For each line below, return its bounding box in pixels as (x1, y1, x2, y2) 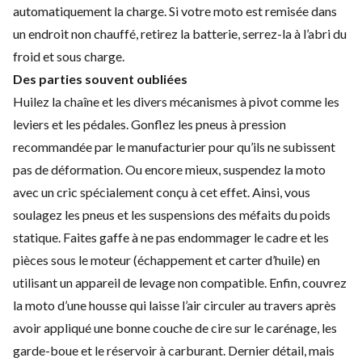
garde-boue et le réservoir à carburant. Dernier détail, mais (13, 342, 335, 358)
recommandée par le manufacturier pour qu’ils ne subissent (13, 138, 335, 154)
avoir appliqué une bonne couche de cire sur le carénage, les (13, 319, 337, 335)
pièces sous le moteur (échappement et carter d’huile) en (13, 251, 320, 267)
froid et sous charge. (13, 48, 124, 64)
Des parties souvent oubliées (13, 70, 187, 86)
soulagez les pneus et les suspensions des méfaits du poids (13, 206, 330, 222)
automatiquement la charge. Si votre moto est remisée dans (13, 2, 337, 19)
